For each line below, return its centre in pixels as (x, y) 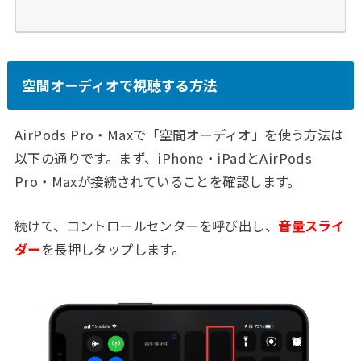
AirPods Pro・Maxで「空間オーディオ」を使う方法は (179, 134)
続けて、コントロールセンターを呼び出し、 (146, 226)
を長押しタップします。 (113, 249)
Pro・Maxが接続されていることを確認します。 (157, 181)
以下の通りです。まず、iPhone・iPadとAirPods (163, 158)
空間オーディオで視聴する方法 (120, 85)
